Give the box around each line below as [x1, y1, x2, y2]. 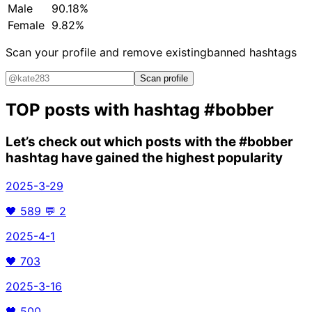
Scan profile [140, 73, 188, 84]
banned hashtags [207, 45, 297, 60]
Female [8, 18, 45, 33]
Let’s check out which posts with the [6, 134, 239, 150]
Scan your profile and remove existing [6, 45, 207, 60]
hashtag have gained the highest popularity [6, 150, 283, 166]
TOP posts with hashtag [6, 100, 204, 120]
